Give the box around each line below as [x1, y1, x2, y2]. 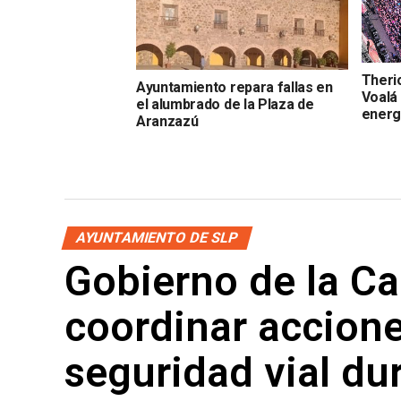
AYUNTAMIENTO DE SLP [73, 228, 241, 246]
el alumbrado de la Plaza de [136, 96, 314, 114]
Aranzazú [136, 113, 199, 131]
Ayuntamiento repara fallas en [136, 79, 333, 97]
